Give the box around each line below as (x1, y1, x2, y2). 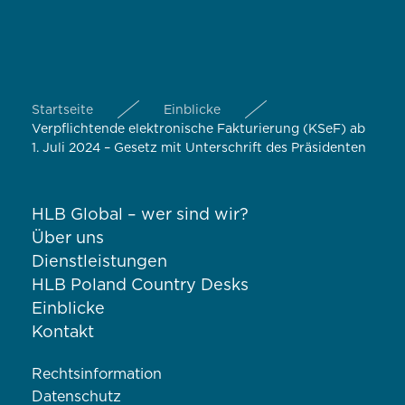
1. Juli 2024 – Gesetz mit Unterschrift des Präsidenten (32, 141, 366, 155)
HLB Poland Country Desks (32, 277, 249, 294)
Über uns (32, 230, 104, 247)
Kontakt (32, 324, 94, 341)
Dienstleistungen (32, 253, 167, 270)
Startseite (32, 103, 93, 117)
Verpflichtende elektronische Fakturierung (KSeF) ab (32, 122, 365, 136)
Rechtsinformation (32, 366, 162, 381)
